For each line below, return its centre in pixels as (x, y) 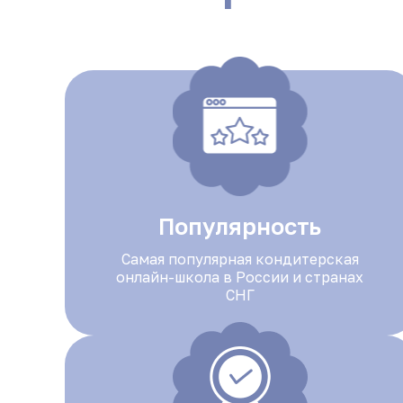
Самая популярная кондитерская (240, 259)
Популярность (240, 226)
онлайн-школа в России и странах (240, 277)
